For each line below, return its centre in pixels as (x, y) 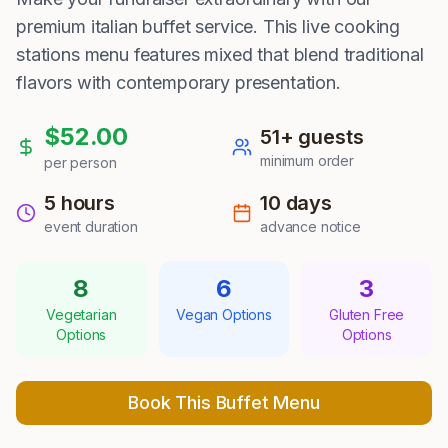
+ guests (321, 137)
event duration (91, 226)
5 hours (79, 203)
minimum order (307, 160)
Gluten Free (367, 314)
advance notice (310, 226)
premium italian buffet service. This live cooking (208, 26)
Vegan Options (224, 314)
